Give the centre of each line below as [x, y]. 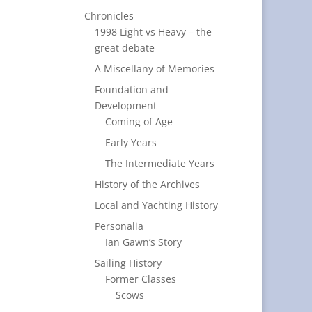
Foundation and [131, 89]
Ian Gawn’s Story [143, 242]
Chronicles [109, 16]
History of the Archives [147, 184]
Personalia [119, 226]
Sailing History [128, 263]
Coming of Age [139, 122]
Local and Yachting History [156, 205]
